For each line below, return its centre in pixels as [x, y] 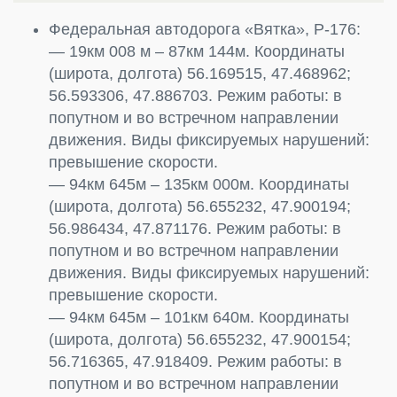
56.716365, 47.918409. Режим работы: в [195, 361]
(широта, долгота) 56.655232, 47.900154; [200, 339]
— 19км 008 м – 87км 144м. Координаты [197, 51]
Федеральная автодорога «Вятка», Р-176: [205, 29]
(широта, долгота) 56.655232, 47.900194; [200, 206]
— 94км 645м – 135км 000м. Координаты [199, 184]
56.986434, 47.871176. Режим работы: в [195, 228]
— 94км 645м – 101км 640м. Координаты [199, 317]
